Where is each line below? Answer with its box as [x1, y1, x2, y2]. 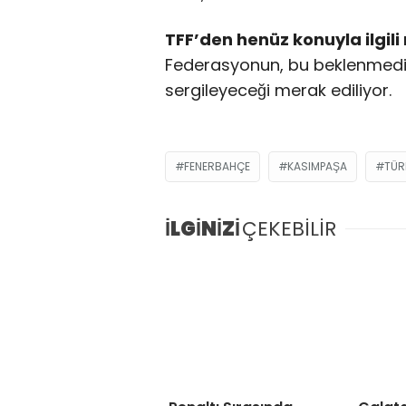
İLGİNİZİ [165, 215, 240, 244]
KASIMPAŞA [287, 159, 347, 175]
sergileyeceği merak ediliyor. [165, 79, 391, 102]
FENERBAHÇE [184, 159, 250, 175]
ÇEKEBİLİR [242, 215, 336, 244]
